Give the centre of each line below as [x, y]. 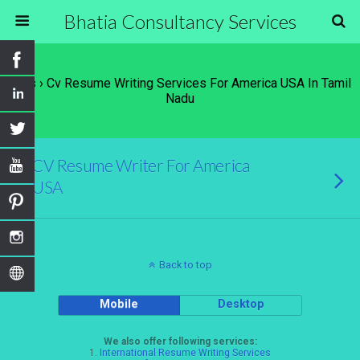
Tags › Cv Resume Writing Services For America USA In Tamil [180, 83]
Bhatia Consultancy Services [180, 21]
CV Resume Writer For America [141, 165]
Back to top [185, 265]
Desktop [241, 304]
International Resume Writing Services [185, 353]
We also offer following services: [180, 342]
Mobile [119, 304]
